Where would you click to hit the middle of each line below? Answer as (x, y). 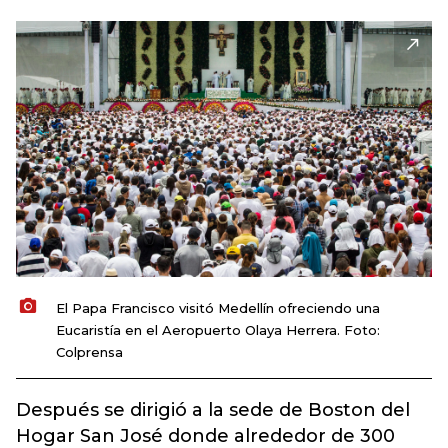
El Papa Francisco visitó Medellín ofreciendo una (218, 307)
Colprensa (89, 351)
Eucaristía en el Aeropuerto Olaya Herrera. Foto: (218, 329)
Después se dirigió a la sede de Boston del (213, 410)
